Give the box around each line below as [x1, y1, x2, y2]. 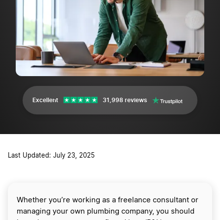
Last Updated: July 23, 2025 [8, 153, 95, 160]
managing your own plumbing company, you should [17, 208, 194, 216]
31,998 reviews [103, 96, 147, 104]
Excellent [32, 96, 58, 104]
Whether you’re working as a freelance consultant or [17, 196, 198, 204]
